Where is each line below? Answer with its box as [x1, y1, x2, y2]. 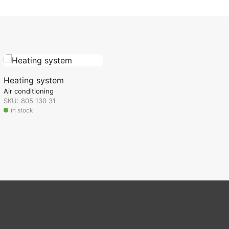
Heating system [3, 75, 64, 85]
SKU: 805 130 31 [3, 97, 56, 105]
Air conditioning [3, 87, 54, 95]
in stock [9, 106, 33, 114]
